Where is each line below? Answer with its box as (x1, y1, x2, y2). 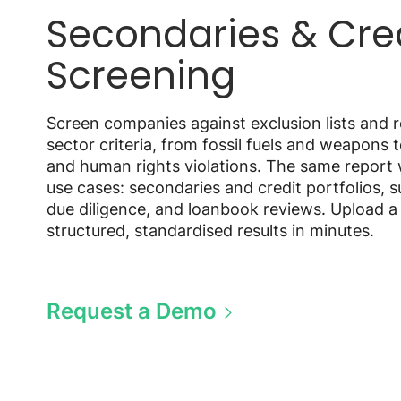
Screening (47, 49, 235, 103)
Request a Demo (47, 298, 217, 325)
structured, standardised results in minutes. (47, 221, 374, 241)
